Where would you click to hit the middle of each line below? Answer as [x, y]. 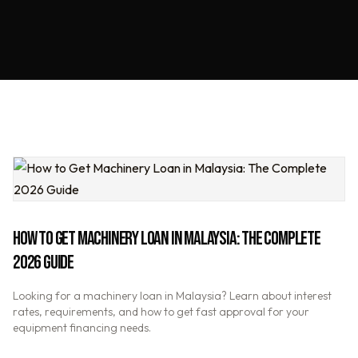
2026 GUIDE [43, 263]
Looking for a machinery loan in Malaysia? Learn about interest [172, 296]
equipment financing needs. [82, 328]
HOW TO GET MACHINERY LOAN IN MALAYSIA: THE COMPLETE [167, 239]
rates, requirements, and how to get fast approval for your [161, 312]
